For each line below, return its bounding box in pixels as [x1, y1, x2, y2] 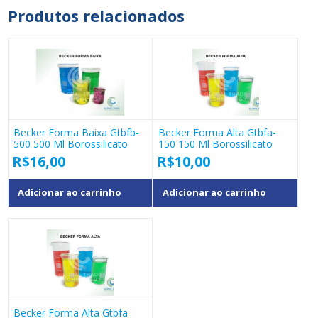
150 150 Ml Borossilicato [158, 137, 273, 151]
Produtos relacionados [7, 5, 185, 27]
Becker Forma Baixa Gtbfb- [13, 126, 139, 140]
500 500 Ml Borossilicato [13, 137, 128, 151]
